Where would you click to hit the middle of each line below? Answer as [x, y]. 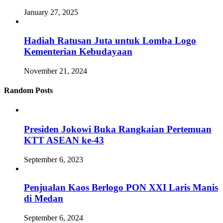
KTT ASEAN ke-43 [64, 140]
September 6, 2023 [54, 159]
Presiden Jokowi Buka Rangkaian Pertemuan [118, 129]
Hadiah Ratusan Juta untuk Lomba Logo [110, 40]
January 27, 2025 [51, 12]
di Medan [44, 199]
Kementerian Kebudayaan [78, 51]
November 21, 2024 [56, 71]
